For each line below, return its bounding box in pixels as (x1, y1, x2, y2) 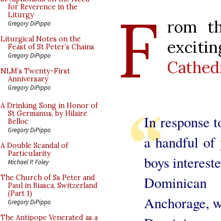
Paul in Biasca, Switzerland (8, 181, 98, 190)
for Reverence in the (8, 2, 77, 11)
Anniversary (8, 74, 48, 83)
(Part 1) (8, 189, 32, 198)
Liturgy (8, 10, 34, 19)
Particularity (8, 149, 51, 158)
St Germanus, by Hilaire (8, 109, 87, 118)
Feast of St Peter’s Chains (8, 42, 94, 51)
